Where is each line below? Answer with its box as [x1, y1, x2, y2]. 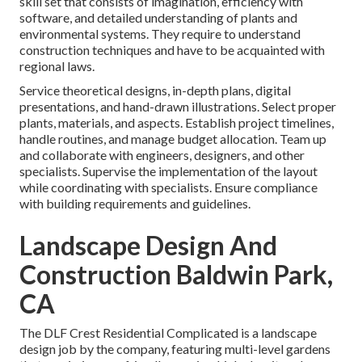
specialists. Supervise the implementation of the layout [19, 163, 318, 179]
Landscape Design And [19, 229, 277, 262]
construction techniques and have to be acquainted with [19, 42, 325, 58]
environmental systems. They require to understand [19, 26, 301, 42]
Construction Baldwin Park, [19, 259, 333, 291]
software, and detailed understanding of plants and [19, 10, 297, 26]
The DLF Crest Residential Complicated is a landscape [19, 325, 317, 341]
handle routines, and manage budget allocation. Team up [19, 131, 326, 147]
